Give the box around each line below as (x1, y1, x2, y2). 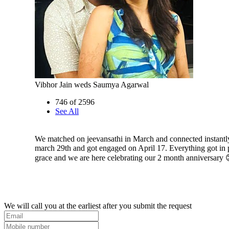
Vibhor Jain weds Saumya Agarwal (35, 80, 149, 89)
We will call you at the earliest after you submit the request (4, 201, 192, 210)
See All (55, 107, 79, 116)
